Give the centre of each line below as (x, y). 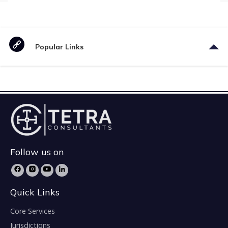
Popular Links (60, 47)
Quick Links (35, 192)
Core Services (33, 211)
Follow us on (37, 152)
